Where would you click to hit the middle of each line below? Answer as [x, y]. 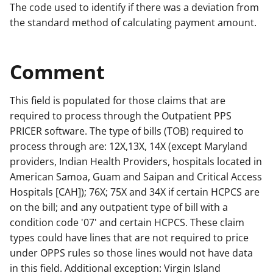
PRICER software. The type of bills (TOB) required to [127, 131]
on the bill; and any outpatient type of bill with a [119, 207]
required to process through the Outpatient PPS [121, 115]
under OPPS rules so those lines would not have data [131, 253]
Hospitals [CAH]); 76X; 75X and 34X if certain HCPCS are [135, 192]
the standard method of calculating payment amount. [133, 23]
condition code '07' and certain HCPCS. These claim [127, 222]
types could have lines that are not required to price [129, 237]
